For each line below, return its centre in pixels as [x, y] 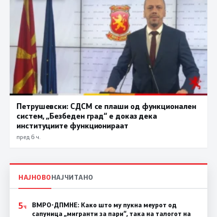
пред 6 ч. [28, 136]
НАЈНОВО [35, 177]
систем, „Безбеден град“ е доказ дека [87, 115]
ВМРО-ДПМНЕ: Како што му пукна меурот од [104, 205]
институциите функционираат [72, 125]
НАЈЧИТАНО [72, 177]
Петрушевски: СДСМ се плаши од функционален [106, 106]
